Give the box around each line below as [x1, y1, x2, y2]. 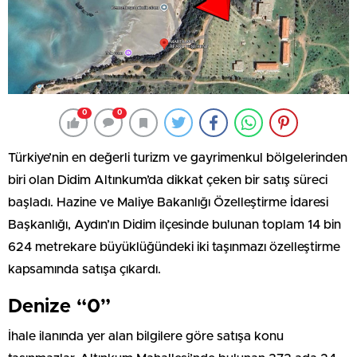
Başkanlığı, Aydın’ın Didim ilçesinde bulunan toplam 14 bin [8, 218, 341, 232]
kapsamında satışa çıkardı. [8, 263, 161, 277]
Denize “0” [8, 297, 111, 317]
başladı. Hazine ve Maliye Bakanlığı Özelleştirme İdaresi [8, 196, 328, 210]
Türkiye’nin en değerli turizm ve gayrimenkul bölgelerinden [8, 151, 347, 165]
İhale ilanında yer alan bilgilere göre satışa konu [8, 330, 284, 343]
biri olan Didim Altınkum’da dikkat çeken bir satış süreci [8, 174, 328, 187]
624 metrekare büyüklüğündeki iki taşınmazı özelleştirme [8, 241, 340, 254]
